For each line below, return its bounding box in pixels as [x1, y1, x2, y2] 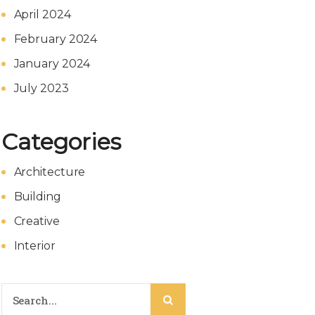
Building [13, 190, 61, 203]
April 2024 [13, 8, 71, 21]
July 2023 [13, 82, 69, 95]
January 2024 [13, 57, 91, 70]
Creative [13, 214, 60, 228]
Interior [13, 239, 56, 252]
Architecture [13, 165, 86, 179]
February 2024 [13, 32, 98, 46]
